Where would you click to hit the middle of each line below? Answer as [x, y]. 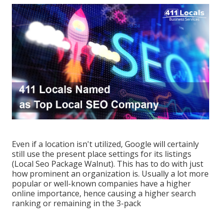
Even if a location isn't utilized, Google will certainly [105, 144]
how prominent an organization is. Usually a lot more [110, 174]
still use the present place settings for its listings [102, 154]
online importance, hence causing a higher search [104, 194]
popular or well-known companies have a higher [101, 184]
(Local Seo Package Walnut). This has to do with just [108, 164]
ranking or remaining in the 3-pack [76, 203]
